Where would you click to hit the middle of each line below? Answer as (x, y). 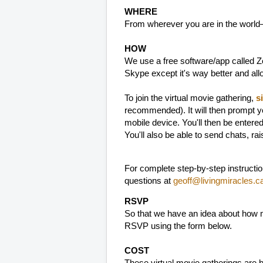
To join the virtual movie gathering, (190, 98)
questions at (149, 181)
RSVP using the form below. (178, 226)
